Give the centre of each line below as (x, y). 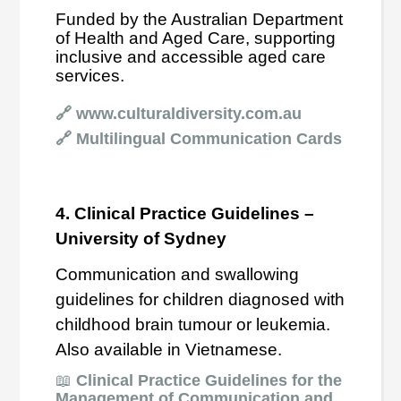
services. (90, 75)
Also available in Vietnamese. (169, 349)
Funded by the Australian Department (200, 19)
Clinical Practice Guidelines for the (209, 380)
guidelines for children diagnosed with (200, 299)
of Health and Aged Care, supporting (196, 38)
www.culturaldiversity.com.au (189, 113)
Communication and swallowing (178, 274)
